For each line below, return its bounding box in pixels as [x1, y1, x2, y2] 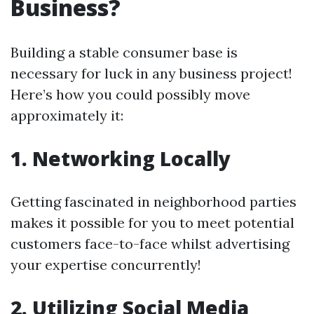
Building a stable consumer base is [11, 43, 238, 61]
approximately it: [11, 107, 123, 124]
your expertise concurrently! [11, 256, 201, 273]
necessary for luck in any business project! [11, 64, 292, 82]
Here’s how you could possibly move [11, 86, 250, 103]
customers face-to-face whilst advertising [11, 235, 289, 252]
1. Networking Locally [11, 145, 231, 172]
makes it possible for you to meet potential [11, 214, 294, 231]
